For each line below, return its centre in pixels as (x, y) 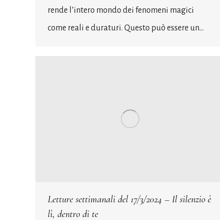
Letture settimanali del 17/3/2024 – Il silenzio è (129, 200)
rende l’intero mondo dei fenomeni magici (121, 10)
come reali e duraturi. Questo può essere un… (126, 28)
